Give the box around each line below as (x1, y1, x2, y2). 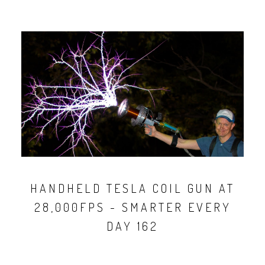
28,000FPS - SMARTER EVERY (34, 199, 231, 215)
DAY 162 (106, 218, 159, 234)
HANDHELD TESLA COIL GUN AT (30, 180, 235, 196)
